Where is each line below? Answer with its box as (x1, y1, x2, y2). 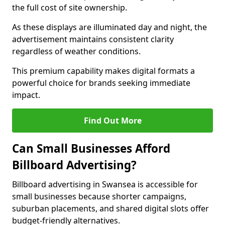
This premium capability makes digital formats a (12, 65, 195, 76)
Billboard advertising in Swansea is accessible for (12, 179, 198, 190)
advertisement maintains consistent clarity (12, 34, 174, 45)
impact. (12, 89, 40, 100)
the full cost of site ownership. (12, 2, 127, 13)
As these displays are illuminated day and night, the (12, 22, 207, 33)
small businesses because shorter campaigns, (12, 191, 186, 202)
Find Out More (83, 115, 142, 126)
